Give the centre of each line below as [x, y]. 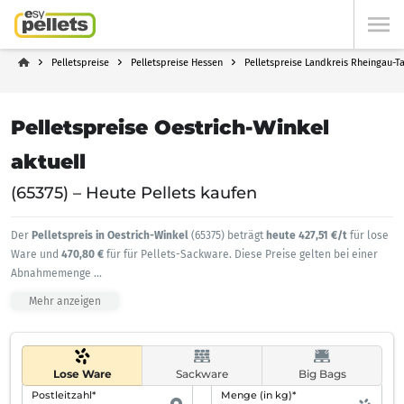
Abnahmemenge [52, 273]
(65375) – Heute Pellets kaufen [134, 193]
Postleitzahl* [64, 395]
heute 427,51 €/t [308, 235]
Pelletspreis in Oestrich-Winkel [110, 235]
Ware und [36, 254]
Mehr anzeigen [65, 301]
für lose [369, 235]
